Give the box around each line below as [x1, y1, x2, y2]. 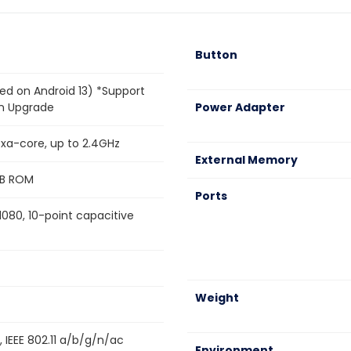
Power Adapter [195, 100, 285, 115]
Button [195, 47, 237, 63]
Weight [195, 290, 239, 306]
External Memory [195, 152, 298, 168]
